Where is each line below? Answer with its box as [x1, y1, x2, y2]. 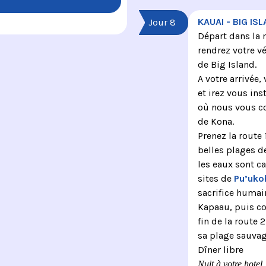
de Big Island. [197, 59, 256, 71]
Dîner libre [197, 244, 243, 256]
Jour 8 [148, 17, 176, 28]
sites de [197, 173, 234, 185]
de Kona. [197, 116, 234, 128]
